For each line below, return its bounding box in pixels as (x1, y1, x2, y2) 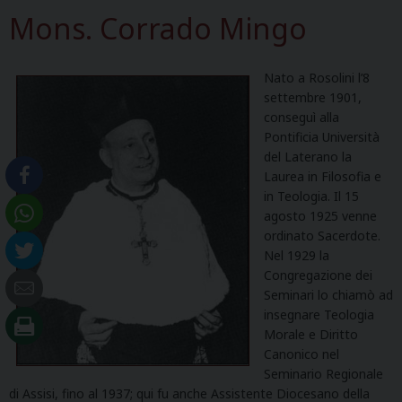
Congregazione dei (264, 266, 372, 284)
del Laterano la (264, 147, 352, 165)
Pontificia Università (264, 127, 380, 145)
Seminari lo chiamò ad (264, 285, 393, 303)
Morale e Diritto (264, 325, 358, 343)
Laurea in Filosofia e (264, 167, 381, 185)
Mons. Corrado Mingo (9, 8, 307, 48)
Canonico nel (264, 345, 339, 363)
